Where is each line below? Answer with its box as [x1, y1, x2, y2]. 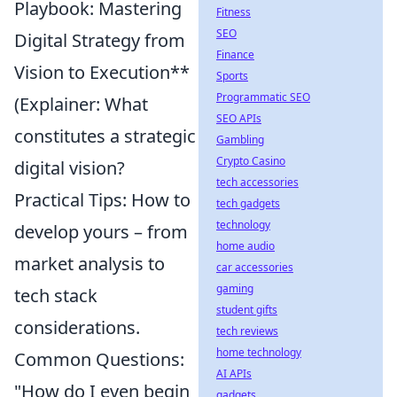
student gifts [216, 302, 277, 317]
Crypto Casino [216, 153, 285, 168]
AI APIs [216, 366, 252, 381]
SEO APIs [216, 111, 261, 126]
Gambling [216, 132, 264, 147]
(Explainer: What [14, 92, 148, 116]
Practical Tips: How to [14, 188, 191, 212]
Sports [216, 68, 248, 83]
